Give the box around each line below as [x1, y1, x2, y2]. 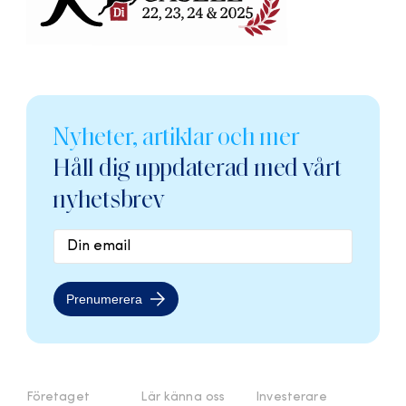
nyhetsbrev [53, 185, 165, 215]
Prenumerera [66, 292, 142, 307]
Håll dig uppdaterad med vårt [53, 153, 342, 183]
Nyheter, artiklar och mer [53, 122, 300, 152]
